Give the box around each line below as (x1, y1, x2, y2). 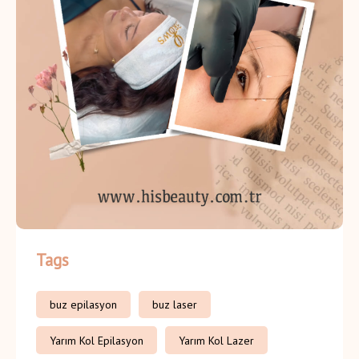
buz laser (152, 297, 197, 313)
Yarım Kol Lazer (179, 333, 254, 348)
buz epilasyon (50, 297, 117, 313)
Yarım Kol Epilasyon (50, 333, 143, 348)
